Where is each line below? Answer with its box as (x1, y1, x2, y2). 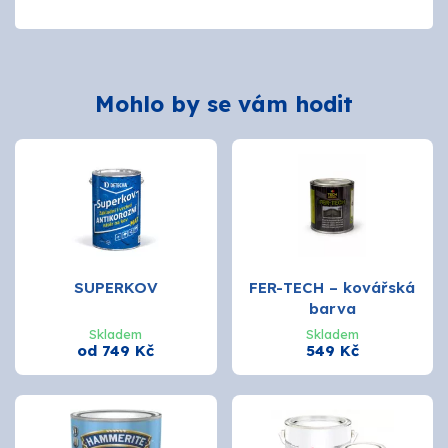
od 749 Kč (77, 340, 155, 360)
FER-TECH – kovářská (249, 277, 416, 297)
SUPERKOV (73, 277, 158, 297)
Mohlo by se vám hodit (95, 90, 353, 118)
